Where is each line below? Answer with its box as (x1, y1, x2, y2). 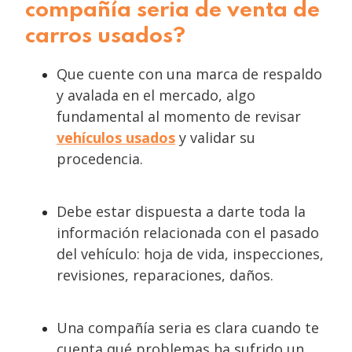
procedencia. (57, 149, 143, 168)
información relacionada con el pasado (57, 223, 319, 242)
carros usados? (25, 25, 191, 48)
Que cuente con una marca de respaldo (57, 64, 322, 83)
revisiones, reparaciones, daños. (57, 266, 273, 284)
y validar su (179, 128, 255, 147)
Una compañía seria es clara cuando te (57, 318, 319, 337)
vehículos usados (57, 128, 175, 147)
